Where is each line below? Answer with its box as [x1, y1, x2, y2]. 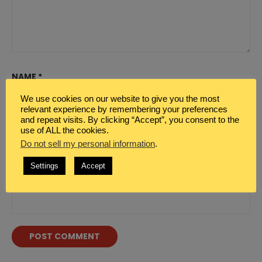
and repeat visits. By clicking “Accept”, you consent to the [20, 115, 239, 125]
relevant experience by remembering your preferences [20, 104, 227, 114]
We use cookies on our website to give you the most [20, 94, 219, 104]
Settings [30, 161, 58, 170]
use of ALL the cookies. [20, 125, 109, 135]
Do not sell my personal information [20, 139, 155, 149]
